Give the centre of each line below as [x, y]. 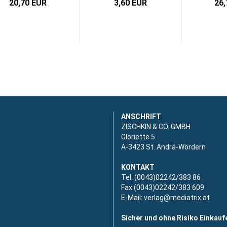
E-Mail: [133, 198]
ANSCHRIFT [141, 117]
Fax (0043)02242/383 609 [163, 187]
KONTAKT [138, 167]
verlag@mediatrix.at [177, 198]
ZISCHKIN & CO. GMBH [156, 127]
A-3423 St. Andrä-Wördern [163, 147]
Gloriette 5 [138, 137]
